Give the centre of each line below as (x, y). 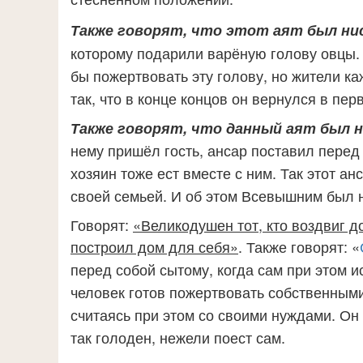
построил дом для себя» (154, 246)
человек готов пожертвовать (169, 292)
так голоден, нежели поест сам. (178, 337)
